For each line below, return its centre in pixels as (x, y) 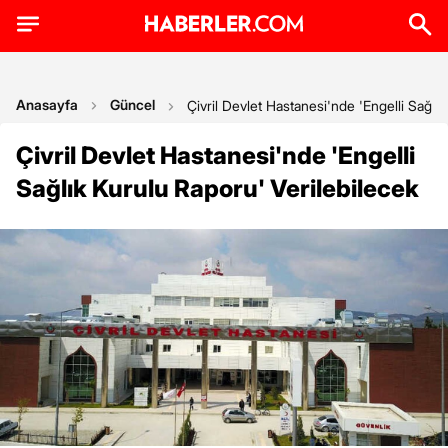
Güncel (132, 104)
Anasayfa (47, 104)
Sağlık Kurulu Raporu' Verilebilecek (217, 188)
